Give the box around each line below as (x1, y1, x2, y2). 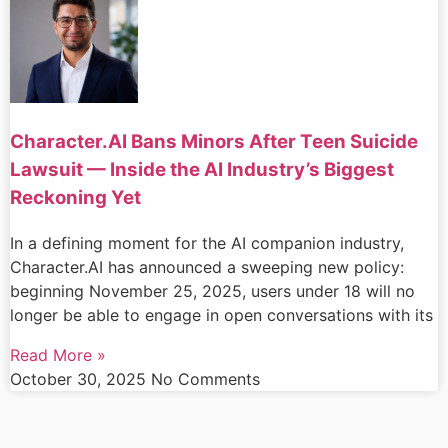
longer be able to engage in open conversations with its (10, 304, 433, 325)
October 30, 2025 (10, 368, 151, 389)
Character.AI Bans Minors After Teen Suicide (10, 130, 418, 154)
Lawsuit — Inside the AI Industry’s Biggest (10, 158, 394, 182)
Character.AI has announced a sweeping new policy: (10, 256, 404, 277)
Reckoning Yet (10, 186, 141, 210)
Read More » (10, 344, 106, 365)
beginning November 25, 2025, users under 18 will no (10, 280, 415, 301)
